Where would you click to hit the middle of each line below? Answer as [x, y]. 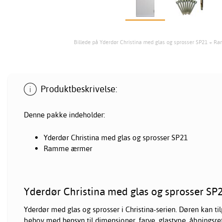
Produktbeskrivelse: [79, 89]
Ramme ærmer [68, 148]
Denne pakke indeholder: [64, 114]
